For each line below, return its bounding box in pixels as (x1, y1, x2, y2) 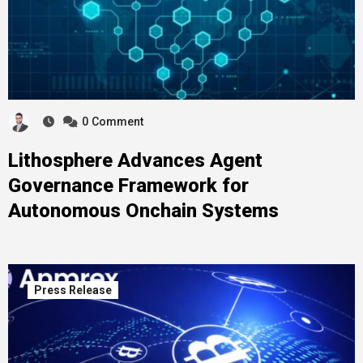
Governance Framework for (7, 173, 249, 197)
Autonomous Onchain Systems (7, 199, 279, 222)
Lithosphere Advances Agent (7, 148, 263, 172)
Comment (91, 115, 143, 129)
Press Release (33, 283, 112, 297)
